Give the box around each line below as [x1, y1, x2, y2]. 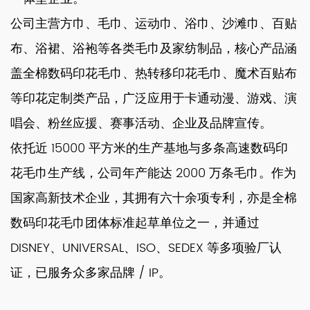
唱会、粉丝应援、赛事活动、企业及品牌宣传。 [10, 113, 272, 134]
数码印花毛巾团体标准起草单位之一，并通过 [10, 213, 259, 233]
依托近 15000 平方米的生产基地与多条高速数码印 [10, 138, 288, 158]
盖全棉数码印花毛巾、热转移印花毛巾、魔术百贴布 [10, 64, 297, 84]
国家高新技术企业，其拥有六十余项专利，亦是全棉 [10, 188, 297, 208]
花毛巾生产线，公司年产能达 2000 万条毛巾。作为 [10, 163, 296, 183]
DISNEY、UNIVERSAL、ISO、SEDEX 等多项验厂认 [10, 238, 282, 258]
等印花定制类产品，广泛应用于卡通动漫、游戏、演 [10, 89, 297, 109]
